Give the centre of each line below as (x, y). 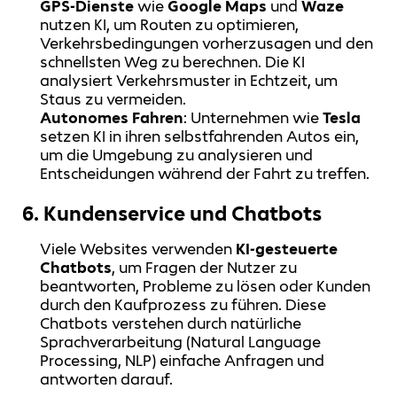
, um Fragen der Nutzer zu (205, 267)
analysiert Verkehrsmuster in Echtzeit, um (189, 81)
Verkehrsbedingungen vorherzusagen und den (207, 44)
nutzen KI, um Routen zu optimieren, (170, 25)
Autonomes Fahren (112, 118)
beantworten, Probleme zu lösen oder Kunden (206, 286)
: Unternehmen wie (253, 118)
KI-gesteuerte (287, 249)
